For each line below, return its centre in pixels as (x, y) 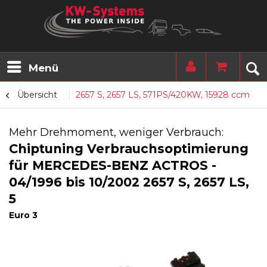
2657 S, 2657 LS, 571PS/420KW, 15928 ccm (163, 95)
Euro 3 (23, 215)
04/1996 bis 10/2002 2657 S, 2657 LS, (129, 182)
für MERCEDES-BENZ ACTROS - (113, 165)
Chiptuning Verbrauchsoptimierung (129, 149)
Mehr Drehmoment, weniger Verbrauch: (116, 132)
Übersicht (37, 95)
